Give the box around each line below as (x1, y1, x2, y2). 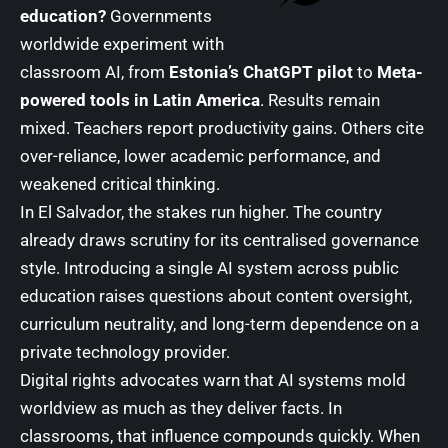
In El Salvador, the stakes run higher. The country (20, 201, 382, 222)
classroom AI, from (20, 61, 169, 82)
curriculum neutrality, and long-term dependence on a (20, 313, 419, 334)
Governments (106, 5, 212, 26)
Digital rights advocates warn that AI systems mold (20, 369, 406, 390)
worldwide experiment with (20, 33, 224, 54)
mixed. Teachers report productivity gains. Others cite (20, 117, 424, 138)
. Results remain (260, 89, 380, 110)
